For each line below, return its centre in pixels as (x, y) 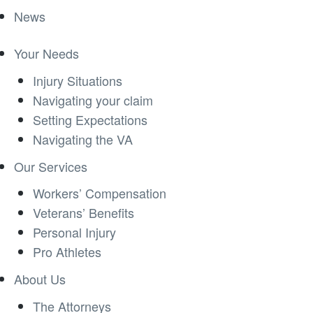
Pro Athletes (67, 252)
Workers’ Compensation (100, 193)
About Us (40, 279)
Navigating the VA (83, 139)
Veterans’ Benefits (83, 213)
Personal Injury (74, 232)
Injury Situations (78, 80)
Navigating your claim (93, 100)
